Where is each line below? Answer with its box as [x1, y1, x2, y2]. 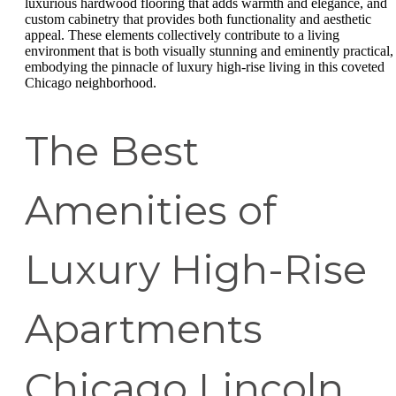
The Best [25, 126, 199, 175]
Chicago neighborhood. [25, 74, 156, 90]
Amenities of [25, 186, 276, 234]
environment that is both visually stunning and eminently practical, [25, 42, 393, 58]
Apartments [25, 304, 263, 353]
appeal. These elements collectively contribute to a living [25, 27, 339, 42]
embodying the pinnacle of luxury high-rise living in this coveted [25, 58, 385, 74]
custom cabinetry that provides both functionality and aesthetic [25, 11, 371, 27]
